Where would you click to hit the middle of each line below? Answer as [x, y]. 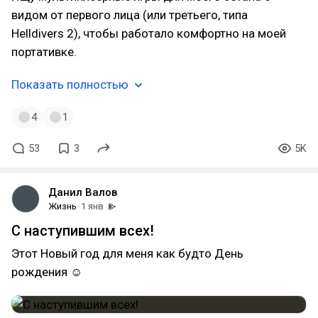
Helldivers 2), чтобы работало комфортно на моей [149, 33]
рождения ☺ [47, 272]
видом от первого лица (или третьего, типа [130, 15]
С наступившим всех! [83, 231]
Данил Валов [83, 192]
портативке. [44, 52]
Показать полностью [70, 84]
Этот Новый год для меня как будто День [127, 253]
